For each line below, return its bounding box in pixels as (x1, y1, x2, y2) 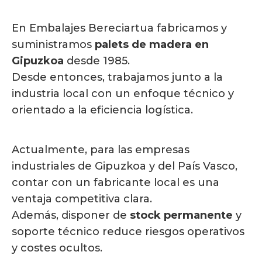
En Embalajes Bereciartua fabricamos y (12, 22, 227, 35)
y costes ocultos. (12, 242, 102, 255)
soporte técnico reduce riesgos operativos (12, 225, 244, 239)
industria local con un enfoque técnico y (12, 87, 234, 101)
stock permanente (127, 209, 236, 222)
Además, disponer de (12, 209, 127, 222)
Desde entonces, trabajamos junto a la (12, 71, 223, 84)
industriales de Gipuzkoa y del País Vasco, (12, 160, 237, 173)
